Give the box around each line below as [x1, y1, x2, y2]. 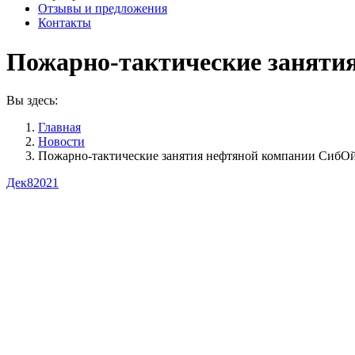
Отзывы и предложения [38, 2, 167, 16]
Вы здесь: [6, 94, 58, 108]
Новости [38, 135, 85, 149]
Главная [38, 120, 81, 135]
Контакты [38, 16, 91, 30]
